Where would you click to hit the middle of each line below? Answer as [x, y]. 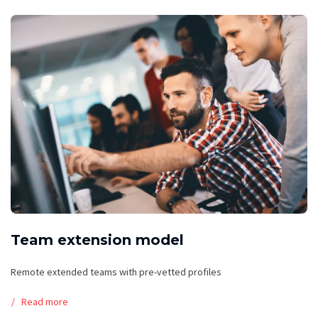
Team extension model [97, 240]
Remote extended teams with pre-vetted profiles [116, 272]
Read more [45, 301]
